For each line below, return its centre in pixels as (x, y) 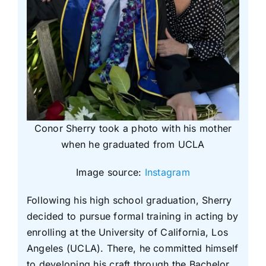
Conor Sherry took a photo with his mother (133, 129)
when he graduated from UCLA (133, 145)
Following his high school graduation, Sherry (129, 200)
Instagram (167, 172)
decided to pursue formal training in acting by (132, 216)
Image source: (110, 172)
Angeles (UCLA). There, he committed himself (132, 248)
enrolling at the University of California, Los (127, 232)
